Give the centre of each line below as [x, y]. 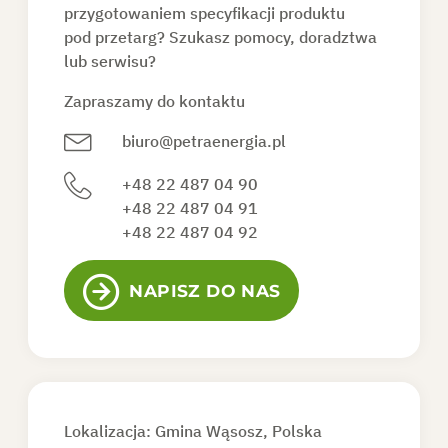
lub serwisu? [110, 60]
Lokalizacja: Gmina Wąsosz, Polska [193, 430]
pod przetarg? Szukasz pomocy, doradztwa [221, 36]
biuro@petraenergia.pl [204, 140]
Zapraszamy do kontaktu [155, 100]
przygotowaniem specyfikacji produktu [205, 12]
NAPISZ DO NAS [205, 290]
